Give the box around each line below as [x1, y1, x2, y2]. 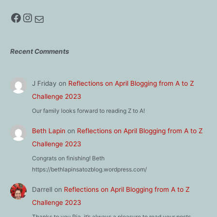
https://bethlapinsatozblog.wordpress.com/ [31, 166, 147, 173]
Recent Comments [10, 47, 70, 56]
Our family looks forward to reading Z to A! [31, 107, 145, 115]
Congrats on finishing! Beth [31, 155, 105, 162]
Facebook [10, 10, 16, 24]
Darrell [31, 185, 52, 193]
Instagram [21, 10, 32, 24]
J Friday [31, 79, 57, 87]
